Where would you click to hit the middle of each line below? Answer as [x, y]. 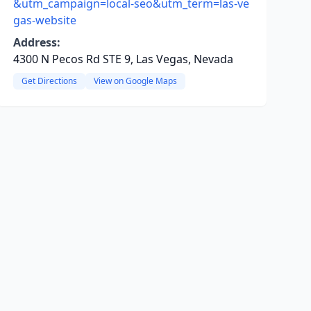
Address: [36, 42]
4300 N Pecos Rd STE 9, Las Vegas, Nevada [123, 59]
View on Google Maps [135, 81]
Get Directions [49, 81]
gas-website [44, 20]
